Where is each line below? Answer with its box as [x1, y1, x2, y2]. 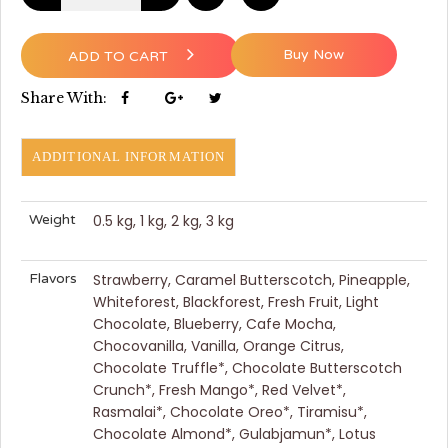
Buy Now [283, 45, 345, 63]
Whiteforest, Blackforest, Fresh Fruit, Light [93, 291, 379, 312]
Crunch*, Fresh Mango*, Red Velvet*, [93, 379, 346, 400]
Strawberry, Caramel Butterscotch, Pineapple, [93, 269, 410, 290]
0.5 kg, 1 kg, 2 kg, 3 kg [93, 210, 234, 231]
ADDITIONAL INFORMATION [32, 148, 226, 164]
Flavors [29, 269, 77, 287]
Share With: [21, 88, 111, 107]
